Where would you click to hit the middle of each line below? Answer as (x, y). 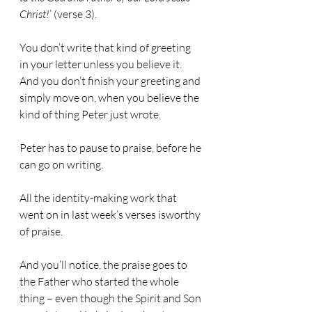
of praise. (41, 231)
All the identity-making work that (99, 198)
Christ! (34, 14)
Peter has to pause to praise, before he (111, 148)
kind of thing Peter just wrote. (90, 114)
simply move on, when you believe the (110, 97)
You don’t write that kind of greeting (106, 47)
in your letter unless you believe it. (102, 64)
